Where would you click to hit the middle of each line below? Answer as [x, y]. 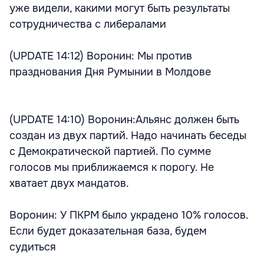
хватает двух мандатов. [69, 183]
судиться [33, 247]
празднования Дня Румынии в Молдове [110, 72]
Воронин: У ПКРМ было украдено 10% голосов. [129, 215]
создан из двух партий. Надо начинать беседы [128, 136]
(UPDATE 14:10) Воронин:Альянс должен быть [124, 120]
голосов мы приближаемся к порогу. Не [112, 167]
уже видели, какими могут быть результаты [120, 8]
